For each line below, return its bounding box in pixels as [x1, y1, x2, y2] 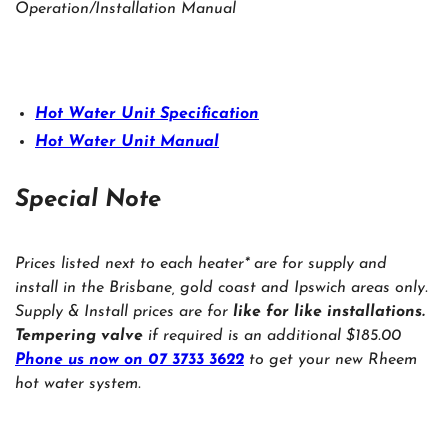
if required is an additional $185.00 [143, 327, 401, 344]
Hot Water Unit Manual [35, 133, 219, 150]
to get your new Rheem [244, 351, 417, 368]
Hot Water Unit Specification [35, 105, 259, 122]
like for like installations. [233, 303, 425, 320]
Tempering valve [15, 327, 143, 344]
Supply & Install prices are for [15, 303, 233, 320]
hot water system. [15, 375, 141, 392]
